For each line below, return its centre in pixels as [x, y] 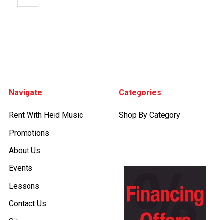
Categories [140, 93]
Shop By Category [150, 115]
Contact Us [27, 204]
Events [21, 168]
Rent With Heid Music [46, 115]
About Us [25, 151]
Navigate [26, 93]
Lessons [24, 186]
